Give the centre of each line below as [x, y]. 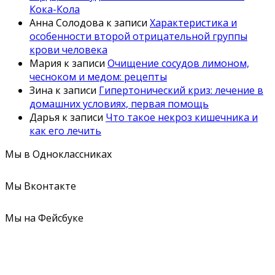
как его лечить [65, 131]
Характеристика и [193, 23]
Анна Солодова [67, 23]
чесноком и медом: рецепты [98, 77]
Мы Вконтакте [41, 186]
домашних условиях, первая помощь [119, 104]
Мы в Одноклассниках [58, 154]
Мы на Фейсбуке [44, 218]
